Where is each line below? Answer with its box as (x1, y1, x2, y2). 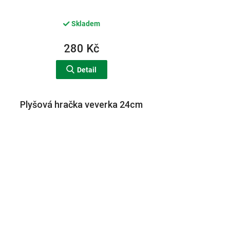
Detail (77, 65, 97, 74)
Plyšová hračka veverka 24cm (20, 99, 143, 110)
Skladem (69, 20, 100, 28)
